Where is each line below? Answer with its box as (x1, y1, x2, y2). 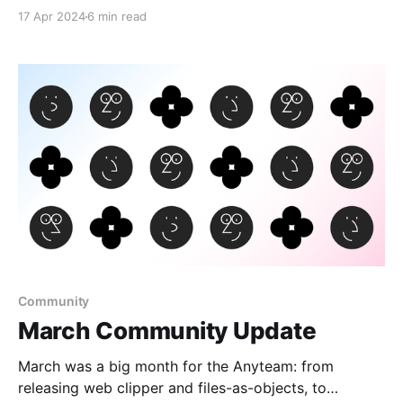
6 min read (87, 9, 147, 24)
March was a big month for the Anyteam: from (18, 356, 334, 375)
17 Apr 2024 (18, 9, 85, 24)
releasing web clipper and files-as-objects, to (18, 378, 327, 397)
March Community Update (18, 316, 317, 345)
